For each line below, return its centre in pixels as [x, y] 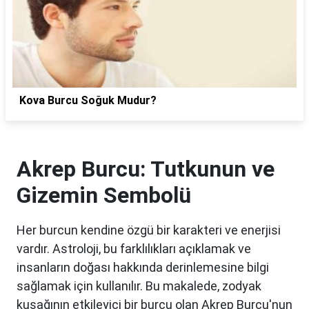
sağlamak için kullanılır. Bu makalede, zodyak [139, 286]
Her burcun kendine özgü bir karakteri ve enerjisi [149, 230]
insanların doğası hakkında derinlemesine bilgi [143, 268]
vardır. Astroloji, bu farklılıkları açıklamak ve [134, 249]
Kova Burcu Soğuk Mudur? [88, 101]
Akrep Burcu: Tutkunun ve [146, 169]
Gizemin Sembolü [104, 196]
